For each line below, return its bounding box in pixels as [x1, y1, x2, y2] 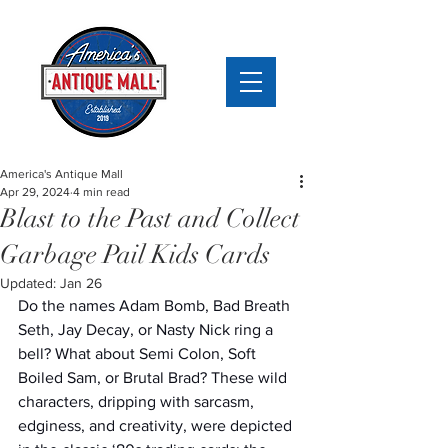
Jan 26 [60, 275, 102, 291]
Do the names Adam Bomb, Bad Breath [18, 297, 294, 314]
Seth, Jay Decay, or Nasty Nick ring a [18, 321, 277, 338]
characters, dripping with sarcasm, [18, 393, 258, 410]
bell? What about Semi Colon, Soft [18, 345, 260, 362]
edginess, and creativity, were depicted [18, 417, 296, 434]
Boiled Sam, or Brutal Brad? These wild [18, 369, 291, 386]
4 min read [73, 185, 130, 199]
